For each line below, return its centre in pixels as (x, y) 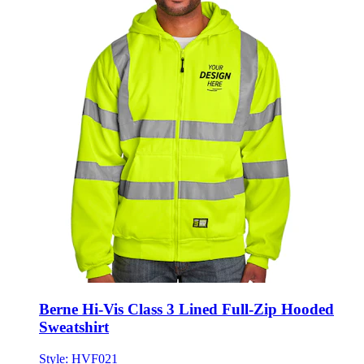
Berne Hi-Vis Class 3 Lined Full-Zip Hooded (186, 282)
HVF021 (95, 331)
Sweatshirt (74, 300)
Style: (55, 331)
